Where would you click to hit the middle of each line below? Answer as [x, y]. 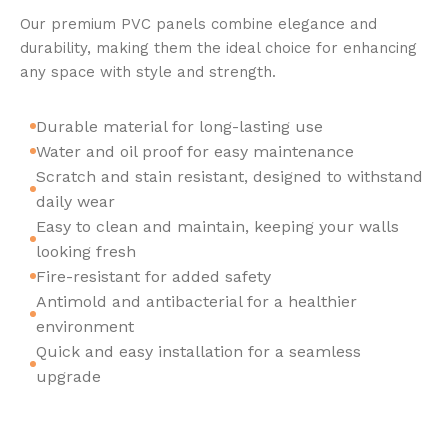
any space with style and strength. [148, 71]
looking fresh [86, 251]
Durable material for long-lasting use [179, 126]
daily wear [75, 201]
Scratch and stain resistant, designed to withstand [229, 176]
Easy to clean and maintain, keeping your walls [217, 226]
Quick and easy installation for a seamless [198, 351]
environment [85, 326]
